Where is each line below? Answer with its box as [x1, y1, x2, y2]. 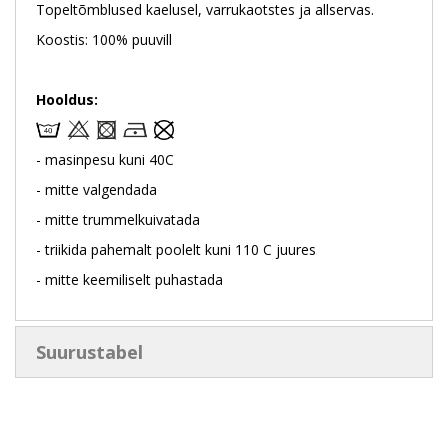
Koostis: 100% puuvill [36, 29, 172, 49]
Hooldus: [36, 89, 98, 109]
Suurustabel [36, 339, 143, 364]
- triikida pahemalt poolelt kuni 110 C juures [36, 239, 316, 259]
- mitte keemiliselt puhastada [36, 269, 223, 289]
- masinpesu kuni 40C [36, 149, 174, 169]
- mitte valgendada [36, 179, 157, 199]
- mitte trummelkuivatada [36, 209, 200, 229]
